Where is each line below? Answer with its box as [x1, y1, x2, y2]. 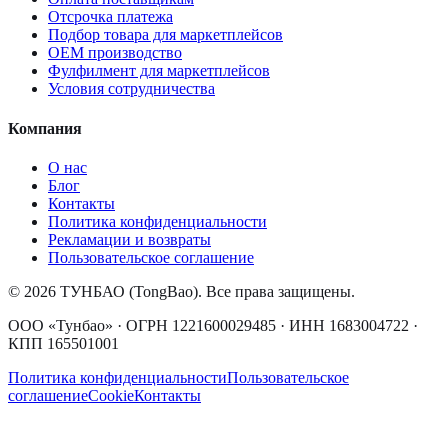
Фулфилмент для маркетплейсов [48, 62, 270, 80]
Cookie [88, 386, 134, 404]
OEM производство [48, 44, 182, 62]
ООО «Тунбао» [8, 316, 113, 334]
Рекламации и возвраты [48, 230, 211, 248]
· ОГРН [113, 316, 172, 334]
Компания [8, 119, 82, 137]
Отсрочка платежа [48, 8, 173, 26]
